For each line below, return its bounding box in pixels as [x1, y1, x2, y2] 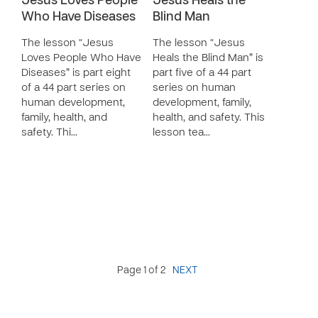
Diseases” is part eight [21, 68, 131, 78]
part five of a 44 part [153, 68, 251, 78]
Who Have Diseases [21, 11, 136, 23]
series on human [153, 83, 236, 93]
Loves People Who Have [21, 53, 141, 63]
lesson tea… [153, 128, 210, 138]
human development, [21, 98, 125, 108]
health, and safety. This [153, 113, 265, 123]
